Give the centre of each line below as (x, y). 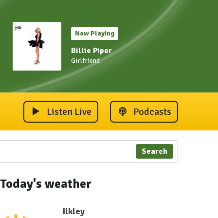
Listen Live (69, 111)
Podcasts (152, 111)
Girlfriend (85, 61)
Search (154, 151)
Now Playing (95, 33)
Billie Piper (91, 51)
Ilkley (73, 211)
